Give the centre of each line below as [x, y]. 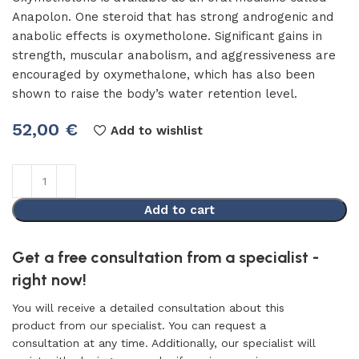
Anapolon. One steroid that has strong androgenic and [173, 17]
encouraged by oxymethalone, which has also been [163, 75]
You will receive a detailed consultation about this [148, 308]
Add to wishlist [156, 130]
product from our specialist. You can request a [139, 325]
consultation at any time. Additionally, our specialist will [164, 343]
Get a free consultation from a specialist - [165, 257]
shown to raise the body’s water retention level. [155, 94]
